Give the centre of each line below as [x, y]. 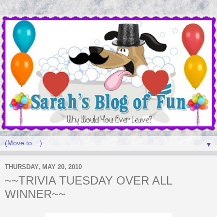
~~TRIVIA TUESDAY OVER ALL [88, 180]
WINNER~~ [35, 194]
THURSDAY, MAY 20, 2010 [43, 167]
